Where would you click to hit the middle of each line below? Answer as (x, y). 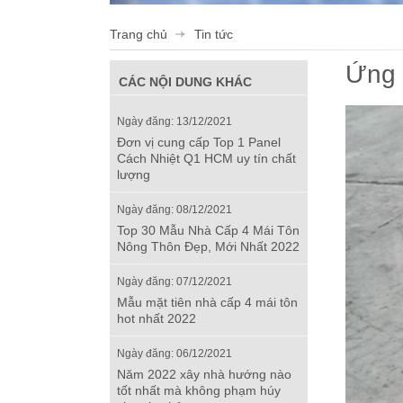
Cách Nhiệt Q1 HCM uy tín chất (206, 158)
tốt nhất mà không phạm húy (199, 390)
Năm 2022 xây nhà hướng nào (204, 374)
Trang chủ (139, 34)
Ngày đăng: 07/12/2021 (175, 281)
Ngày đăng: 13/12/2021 (175, 121)
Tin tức (214, 34)
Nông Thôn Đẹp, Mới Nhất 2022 (208, 246)
